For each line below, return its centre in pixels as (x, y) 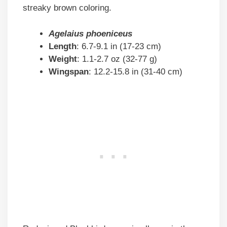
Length (63, 46)
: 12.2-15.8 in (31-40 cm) (136, 71)
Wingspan (69, 71)
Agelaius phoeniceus (90, 33)
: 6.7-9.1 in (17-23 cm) (119, 46)
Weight (63, 59)
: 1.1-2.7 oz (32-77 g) (117, 59)
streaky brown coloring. (67, 8)
